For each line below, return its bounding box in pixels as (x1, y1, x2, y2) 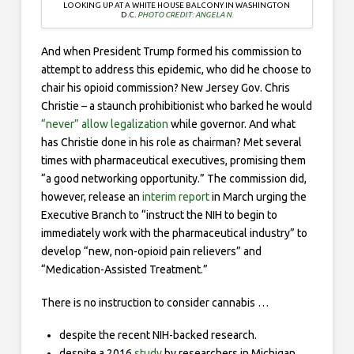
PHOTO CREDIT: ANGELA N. (137, 9, 233, 19)
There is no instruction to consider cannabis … (40, 296, 269, 309)
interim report (141, 190, 209, 204)
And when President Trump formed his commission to (40, 45, 302, 58)
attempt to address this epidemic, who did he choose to (40, 63, 311, 77)
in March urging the (209, 190, 307, 204)
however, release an (40, 190, 142, 204)
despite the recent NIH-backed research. (59, 328, 258, 341)
